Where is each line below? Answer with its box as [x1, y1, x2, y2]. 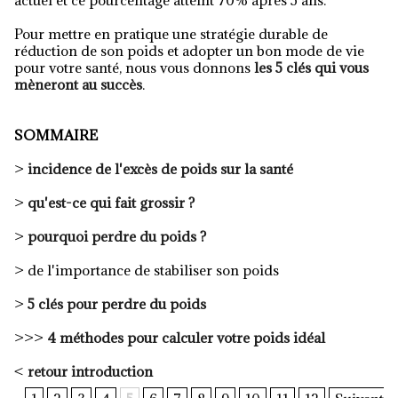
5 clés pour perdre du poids [28, 295, 206, 313]
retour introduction [28, 362, 153, 380]
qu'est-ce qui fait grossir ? [28, 194, 195, 211]
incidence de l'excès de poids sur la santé [28, 160, 293, 178]
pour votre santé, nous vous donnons [14, 59, 254, 76]
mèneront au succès [14, 76, 142, 93]
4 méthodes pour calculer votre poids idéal [47, 329, 325, 346]
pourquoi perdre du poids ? [28, 227, 206, 245]
